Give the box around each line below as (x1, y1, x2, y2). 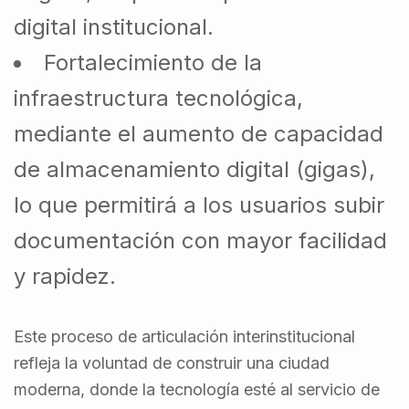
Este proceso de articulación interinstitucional (14, 326, 355, 346)
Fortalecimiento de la (44, 48, 262, 76)
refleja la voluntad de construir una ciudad (14, 352, 330, 372)
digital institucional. (14, 13, 214, 40)
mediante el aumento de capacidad (14, 120, 383, 147)
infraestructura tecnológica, (14, 84, 303, 111)
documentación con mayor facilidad (14, 226, 387, 254)
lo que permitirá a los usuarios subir (14, 191, 384, 218)
